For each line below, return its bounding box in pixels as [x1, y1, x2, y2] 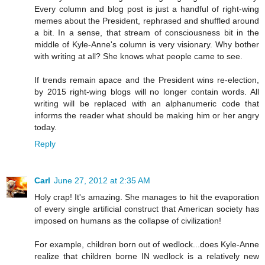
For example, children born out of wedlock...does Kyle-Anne [34, 240, 259, 250]
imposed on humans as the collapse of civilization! [34, 216, 221, 226]
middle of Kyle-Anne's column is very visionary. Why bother [34, 40, 259, 50]
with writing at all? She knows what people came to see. [34, 51, 243, 62]
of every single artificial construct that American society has [34, 204, 259, 214]
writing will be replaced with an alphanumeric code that [34, 99, 259, 109]
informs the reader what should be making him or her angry [34, 111, 259, 121]
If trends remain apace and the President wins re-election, [34, 75, 259, 85]
